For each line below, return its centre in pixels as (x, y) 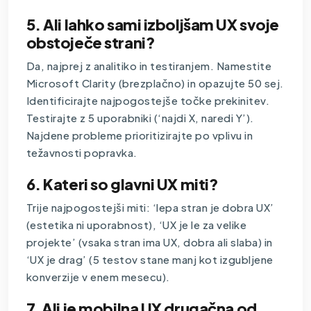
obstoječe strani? (91, 42)
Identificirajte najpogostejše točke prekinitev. (148, 100)
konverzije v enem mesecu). (98, 276)
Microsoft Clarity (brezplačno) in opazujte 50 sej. (155, 83)
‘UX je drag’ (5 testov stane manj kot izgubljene (150, 259)
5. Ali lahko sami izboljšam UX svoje (152, 24)
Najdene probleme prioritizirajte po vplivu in (140, 135)
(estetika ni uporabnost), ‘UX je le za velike (136, 224)
